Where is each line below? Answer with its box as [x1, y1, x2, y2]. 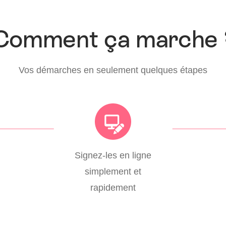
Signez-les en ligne [74, 149, 151, 160]
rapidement [90, 182, 136, 193]
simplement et [84, 165, 141, 177]
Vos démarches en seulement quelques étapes [19, 64, 207, 75]
